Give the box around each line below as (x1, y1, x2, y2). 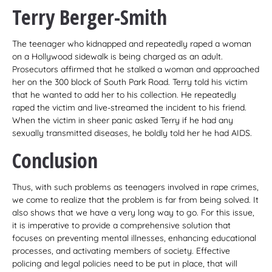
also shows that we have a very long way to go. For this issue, (12, 206, 254, 218)
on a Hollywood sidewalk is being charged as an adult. (12, 50, 223, 62)
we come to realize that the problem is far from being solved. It (12, 194, 259, 205)
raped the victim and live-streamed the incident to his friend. (12, 101, 246, 113)
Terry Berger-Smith (12, 2, 167, 31)
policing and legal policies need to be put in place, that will (12, 257, 237, 269)
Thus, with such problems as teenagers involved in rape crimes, (12, 181, 259, 192)
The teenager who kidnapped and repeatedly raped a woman (12, 38, 251, 49)
